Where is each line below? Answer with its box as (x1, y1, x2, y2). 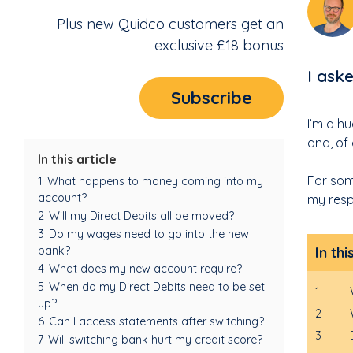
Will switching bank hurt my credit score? (48, 333, 262, 347)
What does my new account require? (49, 262, 242, 277)
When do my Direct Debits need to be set (49, 280, 265, 295)
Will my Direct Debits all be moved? (49, 209, 234, 224)
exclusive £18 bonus (154, 36, 284, 55)
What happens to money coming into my (47, 174, 263, 189)
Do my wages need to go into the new (49, 227, 249, 242)
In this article (38, 151, 117, 168)
